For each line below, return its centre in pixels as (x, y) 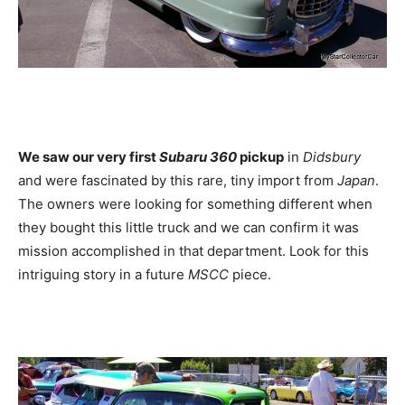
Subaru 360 (198, 157)
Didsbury (332, 157)
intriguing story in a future (103, 275)
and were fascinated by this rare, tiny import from (178, 181)
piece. (250, 275)
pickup (260, 157)
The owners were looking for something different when (195, 204)
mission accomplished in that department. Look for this (193, 251)
